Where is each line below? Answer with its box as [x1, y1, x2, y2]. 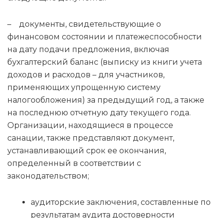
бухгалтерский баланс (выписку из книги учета [7, 57, 202, 67]
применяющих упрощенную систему [7, 83, 161, 92]
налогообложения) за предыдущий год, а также [7, 95, 204, 105]
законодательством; [7, 171, 89, 181]
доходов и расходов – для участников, [7, 70, 164, 80]
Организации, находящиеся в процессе [7, 121, 173, 130]
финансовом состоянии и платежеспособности [7, 32, 202, 42]
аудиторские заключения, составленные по [31, 198, 211, 207]
